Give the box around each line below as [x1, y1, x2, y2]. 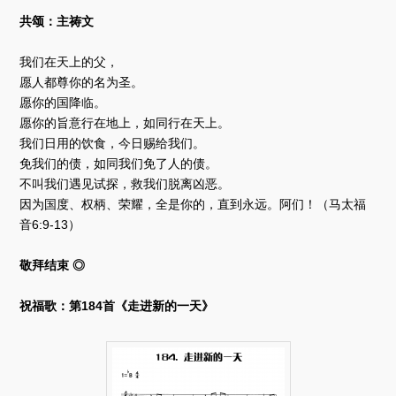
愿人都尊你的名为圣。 [19, 74, 144, 89]
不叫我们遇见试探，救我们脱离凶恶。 [19, 176, 231, 191]
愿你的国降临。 [19, 95, 107, 110]
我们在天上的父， [19, 54, 119, 69]
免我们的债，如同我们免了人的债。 [19, 156, 218, 171]
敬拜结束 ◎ [19, 257, 86, 272]
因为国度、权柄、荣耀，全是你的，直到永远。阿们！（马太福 [19, 196, 367, 211]
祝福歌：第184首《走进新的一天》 [19, 298, 215, 313]
